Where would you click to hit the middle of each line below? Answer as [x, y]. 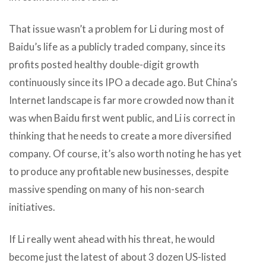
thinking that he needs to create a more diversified [120, 135]
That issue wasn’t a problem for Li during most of [117, 28]
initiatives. [32, 207]
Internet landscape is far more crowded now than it [122, 100]
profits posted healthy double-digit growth [104, 64]
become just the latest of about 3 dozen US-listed [118, 256]
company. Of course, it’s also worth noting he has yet [125, 153]
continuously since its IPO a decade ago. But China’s [123, 82]
